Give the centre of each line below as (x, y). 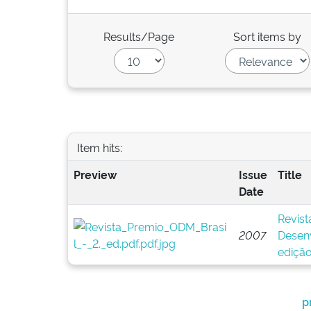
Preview (95, 174)
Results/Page (139, 36)
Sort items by (268, 36)
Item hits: (99, 147)
